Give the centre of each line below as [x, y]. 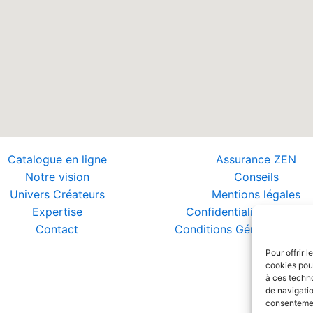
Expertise [57, 212]
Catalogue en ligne [57, 160]
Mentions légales [256, 195]
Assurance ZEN [256, 160]
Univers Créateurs [57, 195]
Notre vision [57, 177]
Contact [57, 230]
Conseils [256, 177]
